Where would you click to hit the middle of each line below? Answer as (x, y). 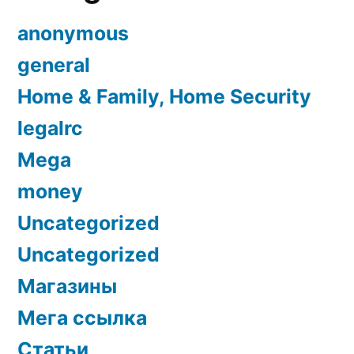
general (54, 64)
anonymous (73, 33)
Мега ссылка (82, 317)
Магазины (67, 286)
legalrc (50, 128)
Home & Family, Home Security (164, 96)
